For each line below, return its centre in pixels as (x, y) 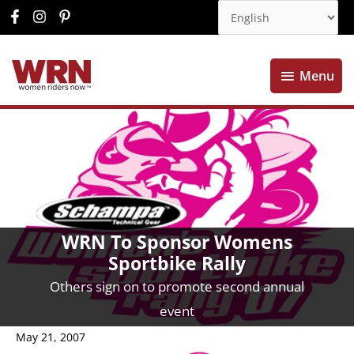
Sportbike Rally (177, 263)
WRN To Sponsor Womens (177, 242)
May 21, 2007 (51, 337)
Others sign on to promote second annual (177, 286)
